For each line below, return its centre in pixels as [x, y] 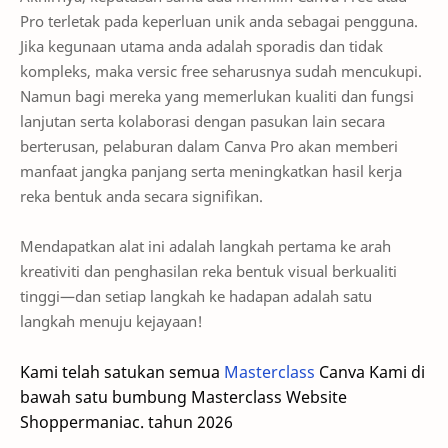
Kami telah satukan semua [122, 371]
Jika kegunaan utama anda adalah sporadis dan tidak [201, 45]
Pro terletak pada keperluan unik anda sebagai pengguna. [219, 20]
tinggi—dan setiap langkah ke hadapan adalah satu [196, 296]
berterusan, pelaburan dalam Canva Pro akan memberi [209, 145]
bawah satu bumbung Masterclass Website [183, 396]
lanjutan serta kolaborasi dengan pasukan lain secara [202, 120]
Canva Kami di [370, 371]
